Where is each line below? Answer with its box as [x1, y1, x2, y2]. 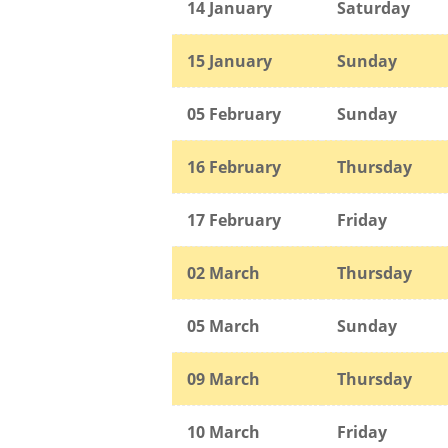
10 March [187, 420, 260, 443]
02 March [187, 261, 260, 284]
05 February [187, 102, 281, 125]
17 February [187, 208, 281, 231]
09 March [187, 367, 260, 390]
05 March [187, 314, 260, 337]
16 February [187, 155, 281, 178]
